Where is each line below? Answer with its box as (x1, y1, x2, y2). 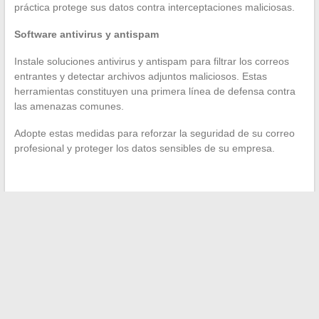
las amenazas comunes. (14, 100, 124, 113)
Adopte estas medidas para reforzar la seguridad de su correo (14, 127, 295, 140)
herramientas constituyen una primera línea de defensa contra (14, 85, 296, 98)
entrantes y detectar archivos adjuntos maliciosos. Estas (14, 70, 267, 83)
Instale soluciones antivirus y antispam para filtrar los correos (14, 56, 289, 68)
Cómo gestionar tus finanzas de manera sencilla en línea (29, 241, 289, 253)
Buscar (157, 281, 184, 292)
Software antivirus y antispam (14, 28, 159, 41)
